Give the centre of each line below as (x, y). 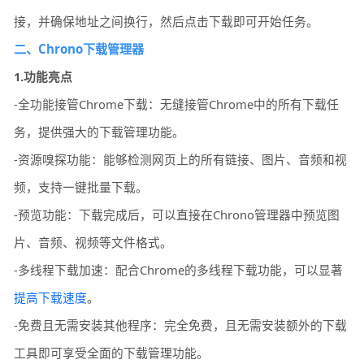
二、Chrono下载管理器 (79, 49)
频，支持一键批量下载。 (81, 187)
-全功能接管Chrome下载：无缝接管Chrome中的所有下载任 (177, 104)
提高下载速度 (51, 298)
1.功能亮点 (43, 77)
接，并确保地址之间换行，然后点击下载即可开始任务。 (167, 22)
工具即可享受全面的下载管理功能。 (112, 353)
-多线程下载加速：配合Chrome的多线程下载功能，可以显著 (179, 270)
